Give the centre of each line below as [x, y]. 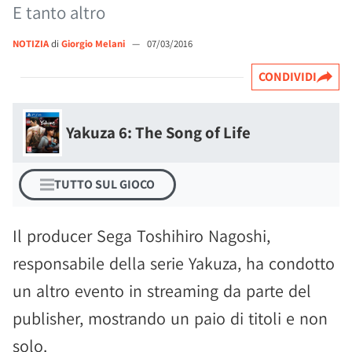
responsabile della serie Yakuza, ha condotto [174, 263]
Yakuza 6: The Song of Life [158, 132]
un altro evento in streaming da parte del [162, 291]
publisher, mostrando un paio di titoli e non [170, 318]
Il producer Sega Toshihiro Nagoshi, [141, 236]
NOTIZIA [31, 44]
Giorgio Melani [94, 44]
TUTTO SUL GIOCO [104, 184]
